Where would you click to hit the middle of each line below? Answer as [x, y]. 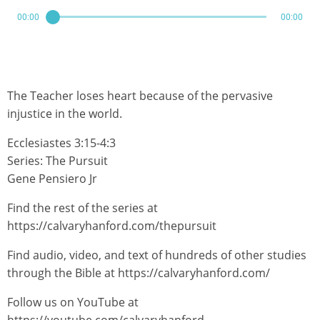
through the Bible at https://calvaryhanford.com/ [139, 273]
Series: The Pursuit [57, 161]
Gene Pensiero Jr [52, 179]
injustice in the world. [65, 114]
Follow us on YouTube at [73, 302]
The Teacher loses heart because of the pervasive [140, 96]
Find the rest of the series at [82, 208]
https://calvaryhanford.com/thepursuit [112, 226]
